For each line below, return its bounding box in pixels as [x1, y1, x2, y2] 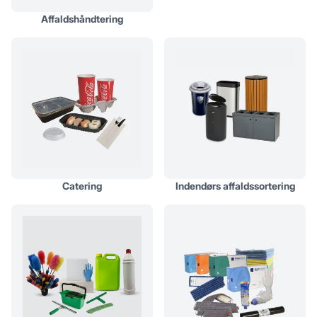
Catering [62, 180, 102, 192]
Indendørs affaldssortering [175, 180, 295, 192]
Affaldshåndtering [41, 13, 123, 25]
